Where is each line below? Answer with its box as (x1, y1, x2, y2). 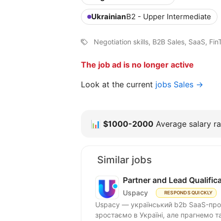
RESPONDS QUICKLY (164, 189, 213, 195)
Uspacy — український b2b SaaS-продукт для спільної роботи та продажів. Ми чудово (95, 200, 174, 209)
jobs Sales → (155, 79, 203, 89)
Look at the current (81, 79, 155, 89)
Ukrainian (91, 11, 126, 21)
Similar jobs (97, 153, 152, 166)
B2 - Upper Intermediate (126, 11, 211, 21)
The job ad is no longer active (81, 59, 194, 70)
